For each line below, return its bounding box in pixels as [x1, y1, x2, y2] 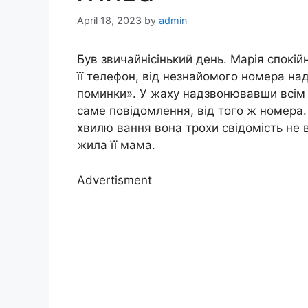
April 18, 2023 [77, 14, 142, 27]
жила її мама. [77, 138, 155, 153]
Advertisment [77, 173, 152, 187]
